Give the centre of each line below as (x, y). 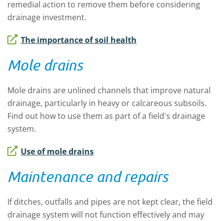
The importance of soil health (79, 40)
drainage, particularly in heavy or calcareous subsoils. (107, 103)
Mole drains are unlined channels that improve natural (109, 90)
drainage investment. (47, 17)
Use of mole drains (57, 151)
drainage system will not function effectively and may (106, 215)
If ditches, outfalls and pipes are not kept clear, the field (110, 202)
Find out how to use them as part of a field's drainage (106, 116)
